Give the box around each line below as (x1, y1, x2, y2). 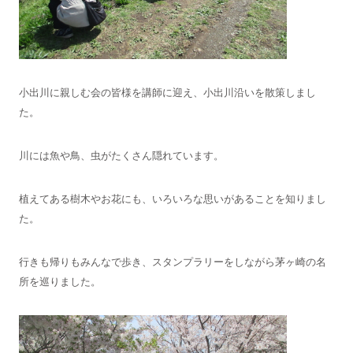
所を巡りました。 (18, 275, 101, 288)
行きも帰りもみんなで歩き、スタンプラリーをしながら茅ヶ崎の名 (18, 255, 326, 268)
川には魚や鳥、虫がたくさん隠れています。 (18, 149, 224, 162)
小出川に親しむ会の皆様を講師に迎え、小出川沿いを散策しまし (18, 86, 316, 98)
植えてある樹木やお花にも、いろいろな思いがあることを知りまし (18, 192, 326, 205)
